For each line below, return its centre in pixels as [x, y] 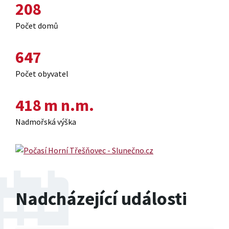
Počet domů [37, 26]
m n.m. [69, 106]
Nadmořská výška [46, 122]
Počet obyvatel [42, 74]
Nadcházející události [101, 199]
